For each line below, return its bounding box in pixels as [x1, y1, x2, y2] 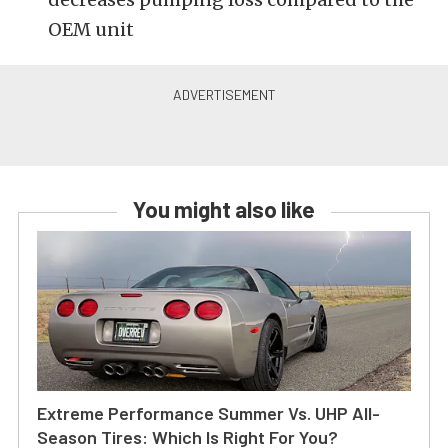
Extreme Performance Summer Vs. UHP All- [37, 402, 380, 424]
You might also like [133, 196, 315, 222]
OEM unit [48, 18, 134, 41]
